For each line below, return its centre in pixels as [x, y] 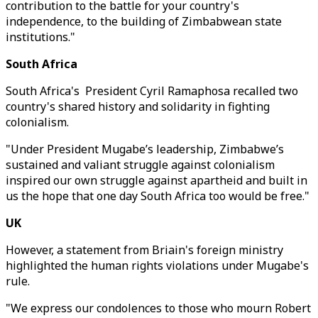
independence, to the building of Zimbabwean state [144, 21]
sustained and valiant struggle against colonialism [140, 165]
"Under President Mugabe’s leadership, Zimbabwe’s [145, 149]
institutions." [42, 37]
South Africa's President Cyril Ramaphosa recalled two [152, 91]
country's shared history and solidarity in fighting [138, 106]
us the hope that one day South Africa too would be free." [158, 196]
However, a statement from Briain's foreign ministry [144, 250]
